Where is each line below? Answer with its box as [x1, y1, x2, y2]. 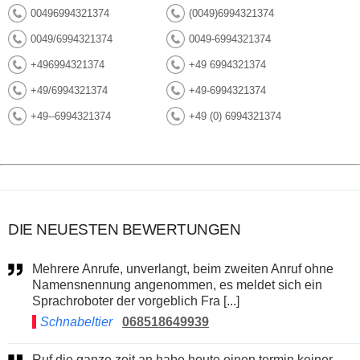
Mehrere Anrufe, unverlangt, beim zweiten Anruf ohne [32, 261, 43, 276]
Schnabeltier [40, 314, 112, 329]
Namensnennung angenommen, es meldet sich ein [32, 277, 322, 292]
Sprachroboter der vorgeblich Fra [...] [32, 293, 239, 308]
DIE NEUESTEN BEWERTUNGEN [8, 220, 240, 238]
